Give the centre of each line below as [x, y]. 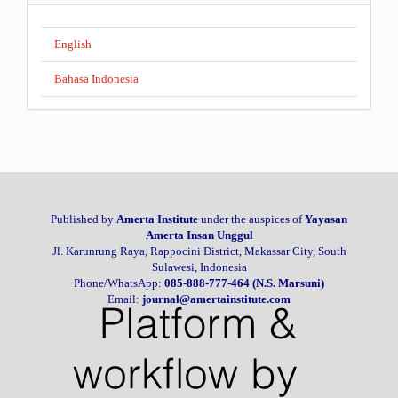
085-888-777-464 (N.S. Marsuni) [244, 283]
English [73, 44]
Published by [84, 219]
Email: [125, 298]
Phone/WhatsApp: [119, 283]
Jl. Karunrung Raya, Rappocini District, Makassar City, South [199, 251]
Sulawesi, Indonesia [199, 267]
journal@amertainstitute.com [216, 298]
